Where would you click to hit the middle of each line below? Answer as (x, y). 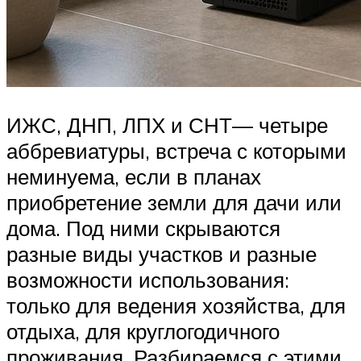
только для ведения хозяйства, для (176, 306)
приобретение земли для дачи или (174, 203)
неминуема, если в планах (134, 177)
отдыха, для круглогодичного (143, 332)
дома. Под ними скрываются (143, 228)
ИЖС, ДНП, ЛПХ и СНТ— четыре (167, 125)
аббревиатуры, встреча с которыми (176, 151)
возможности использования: (148, 280)
